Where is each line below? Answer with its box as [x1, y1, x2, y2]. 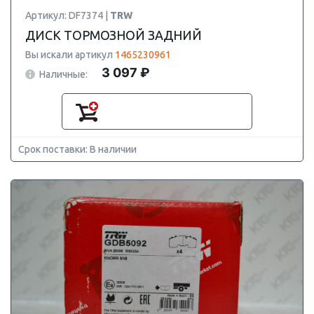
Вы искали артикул [25, 49, 115, 60]
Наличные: [39, 68, 88, 80]
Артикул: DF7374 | [25, 10, 110, 21]
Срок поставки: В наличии [18, 144, 137, 155]
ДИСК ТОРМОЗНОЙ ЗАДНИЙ [25, 28, 202, 42]
